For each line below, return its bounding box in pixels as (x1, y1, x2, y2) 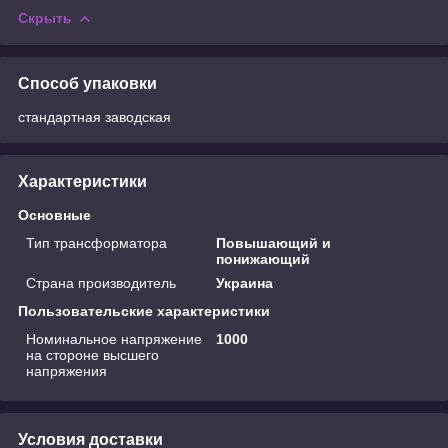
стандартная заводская (18, 108, 171, 125)
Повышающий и (216, 234, 332, 251)
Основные (18, 206, 91, 223)
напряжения (26, 362, 107, 379)
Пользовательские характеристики (18, 302, 270, 319)
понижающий (216, 250, 311, 267)
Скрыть (18, 9, 72, 26)
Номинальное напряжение (26, 330, 202, 347)
